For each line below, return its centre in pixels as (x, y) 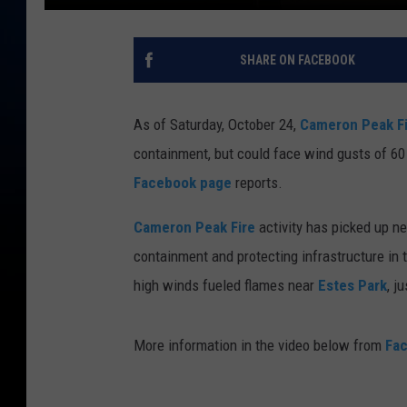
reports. (261, 182)
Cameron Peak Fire (194, 227)
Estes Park (352, 285)
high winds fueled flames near (226, 285)
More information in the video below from (259, 345)
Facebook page (184, 182)
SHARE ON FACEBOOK (297, 60)
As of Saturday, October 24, (217, 124)
